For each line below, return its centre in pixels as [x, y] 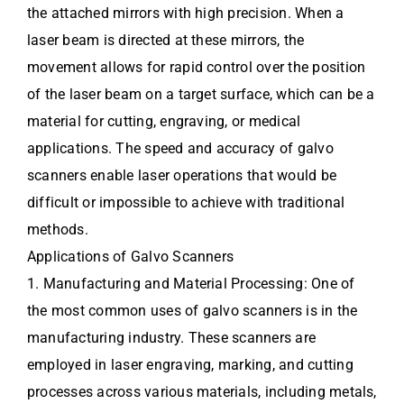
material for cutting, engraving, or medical [164, 121]
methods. [58, 229]
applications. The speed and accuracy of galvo [180, 148]
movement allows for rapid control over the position [197, 67]
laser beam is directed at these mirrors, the [166, 40]
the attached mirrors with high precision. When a [186, 13]
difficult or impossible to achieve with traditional [186, 202]
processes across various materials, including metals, [202, 391]
